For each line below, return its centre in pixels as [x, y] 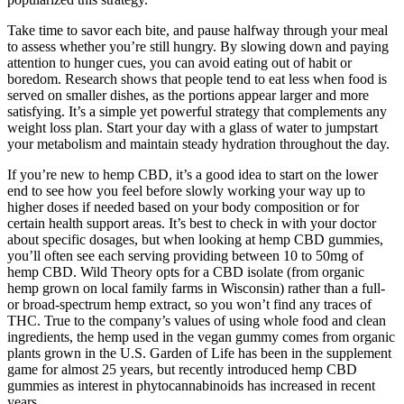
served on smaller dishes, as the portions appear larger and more [188, 95]
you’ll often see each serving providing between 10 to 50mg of [185, 255]
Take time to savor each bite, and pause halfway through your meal [197, 30]
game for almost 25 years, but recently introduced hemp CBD [182, 369]
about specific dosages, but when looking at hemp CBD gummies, [195, 239]
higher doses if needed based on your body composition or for [183, 207]
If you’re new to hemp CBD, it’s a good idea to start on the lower [193, 174]
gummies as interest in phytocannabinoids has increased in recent [191, 385]
